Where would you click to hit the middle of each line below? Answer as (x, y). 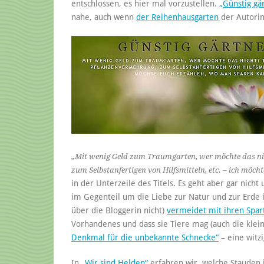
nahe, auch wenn (104, 17)
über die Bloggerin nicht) (119, 210)
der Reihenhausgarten (177, 17)
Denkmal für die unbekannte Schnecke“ (145, 237)
